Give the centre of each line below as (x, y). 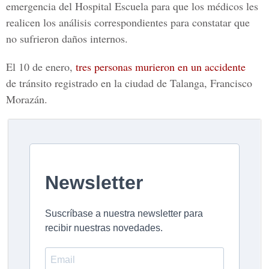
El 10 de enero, (41, 67)
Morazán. (27, 99)
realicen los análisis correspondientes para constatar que (128, 22)
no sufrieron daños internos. (67, 38)
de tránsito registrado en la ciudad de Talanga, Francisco (129, 83)
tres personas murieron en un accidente (161, 67)
